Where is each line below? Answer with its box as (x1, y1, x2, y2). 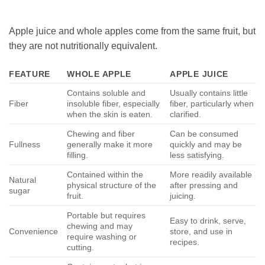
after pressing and (170, 180, 238, 190)
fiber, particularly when (170, 98, 254, 108)
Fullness (9, 139, 40, 149)
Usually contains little (170, 88, 248, 98)
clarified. (170, 109, 202, 119)
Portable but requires (67, 210, 146, 220)
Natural (9, 174, 36, 185)
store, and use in (170, 226, 233, 236)
